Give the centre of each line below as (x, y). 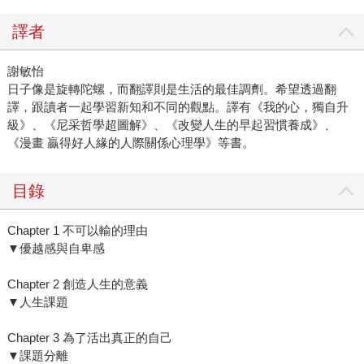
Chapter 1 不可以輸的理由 (77, 231)
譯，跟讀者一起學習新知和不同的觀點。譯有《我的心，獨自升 (178, 107)
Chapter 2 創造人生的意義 (77, 284)
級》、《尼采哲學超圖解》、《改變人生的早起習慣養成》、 (171, 125)
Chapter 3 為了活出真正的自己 (89, 338)
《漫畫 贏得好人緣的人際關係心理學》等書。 (130, 143)
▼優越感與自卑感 (56, 249)
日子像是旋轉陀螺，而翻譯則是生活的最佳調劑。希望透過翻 (171, 89)
